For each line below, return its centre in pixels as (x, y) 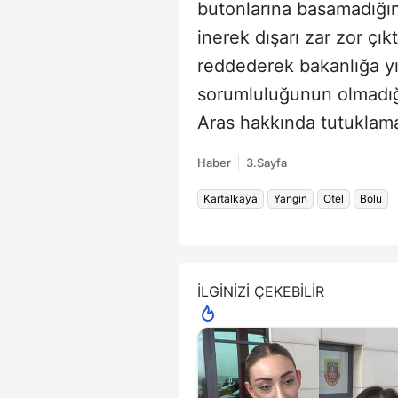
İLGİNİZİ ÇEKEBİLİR (261, 291)
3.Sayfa (267, 162)
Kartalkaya (231, 198)
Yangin (291, 198)
